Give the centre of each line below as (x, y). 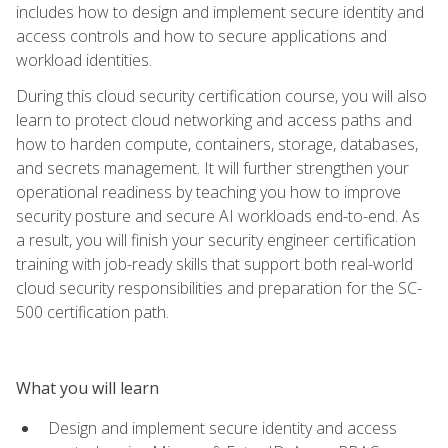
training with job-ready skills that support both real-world (214, 263)
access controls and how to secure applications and (201, 35)
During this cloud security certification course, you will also (221, 95)
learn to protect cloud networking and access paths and (214, 119)
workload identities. (84, 59)
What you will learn (87, 387)
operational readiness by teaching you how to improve (208, 191)
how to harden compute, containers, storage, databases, (217, 143)
